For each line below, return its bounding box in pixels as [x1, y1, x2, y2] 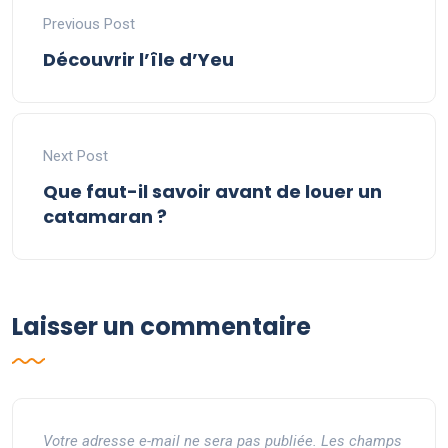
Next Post [43, 146, 108, 165]
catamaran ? [43, 203, 167, 229]
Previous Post [43, 14, 135, 33]
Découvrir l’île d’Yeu [43, 46, 234, 72]
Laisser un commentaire [12, 309, 311, 343]
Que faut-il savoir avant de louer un [43, 178, 382, 204]
